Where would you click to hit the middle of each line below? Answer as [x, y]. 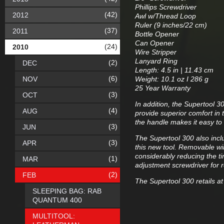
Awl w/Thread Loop [165, 16]
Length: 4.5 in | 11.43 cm [174, 70]
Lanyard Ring [156, 61]
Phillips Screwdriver [166, 7]
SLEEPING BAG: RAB [67, 191]
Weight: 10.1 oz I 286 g [172, 79]
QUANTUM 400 [57, 200]
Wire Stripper [156, 52]
